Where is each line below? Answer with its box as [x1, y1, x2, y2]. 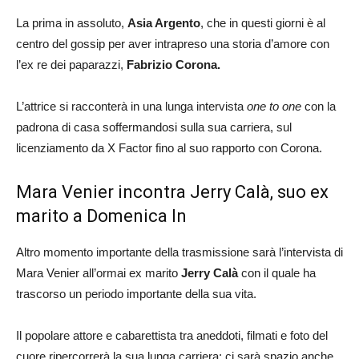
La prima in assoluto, [16, 15, 127, 30]
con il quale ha [238, 265, 316, 280]
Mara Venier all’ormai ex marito [16, 265, 181, 280]
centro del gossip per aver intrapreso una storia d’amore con [16, 36, 329, 50]
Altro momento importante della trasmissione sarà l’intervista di [16, 244, 343, 259]
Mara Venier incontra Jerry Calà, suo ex [16, 181, 329, 202]
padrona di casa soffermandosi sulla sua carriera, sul [16, 119, 292, 134]
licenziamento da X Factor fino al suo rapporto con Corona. [16, 140, 322, 155]
